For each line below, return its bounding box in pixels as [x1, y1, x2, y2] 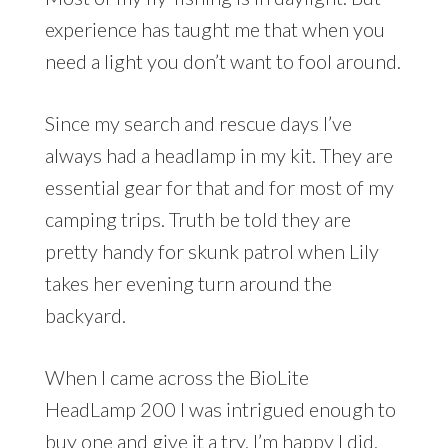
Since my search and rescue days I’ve [44, 110, 352, 135]
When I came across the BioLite [44, 364, 309, 389]
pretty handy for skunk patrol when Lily [44, 238, 379, 263]
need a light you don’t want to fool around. [44, 48, 401, 73]
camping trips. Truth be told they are [44, 206, 351, 231]
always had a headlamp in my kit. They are [44, 142, 393, 167]
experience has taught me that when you [44, 16, 385, 41]
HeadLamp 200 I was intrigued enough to [44, 396, 396, 421]
